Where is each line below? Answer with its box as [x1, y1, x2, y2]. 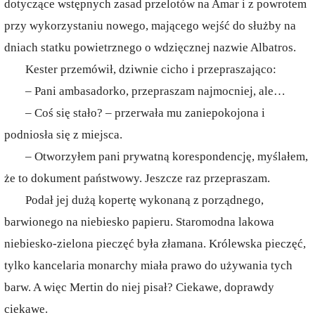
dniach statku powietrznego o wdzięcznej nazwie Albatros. [4, 41, 296, 54]
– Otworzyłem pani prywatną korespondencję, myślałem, [25, 150, 308, 163]
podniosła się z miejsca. [4, 128, 122, 141]
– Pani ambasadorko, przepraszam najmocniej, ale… [25, 84, 285, 98]
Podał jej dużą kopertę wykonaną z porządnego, [25, 193, 264, 207]
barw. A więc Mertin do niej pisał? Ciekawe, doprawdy [4, 281, 274, 294]
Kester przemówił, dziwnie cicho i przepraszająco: [25, 63, 276, 76]
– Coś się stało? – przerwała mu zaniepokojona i [25, 106, 265, 120]
